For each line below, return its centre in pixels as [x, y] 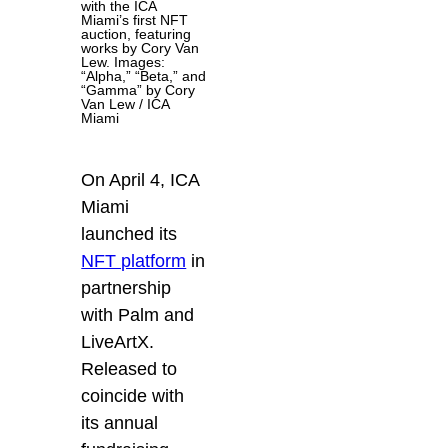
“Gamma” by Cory [138, 89]
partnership [126, 287]
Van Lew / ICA [125, 103]
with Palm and [138, 314]
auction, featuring [136, 33]
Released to [129, 368]
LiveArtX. [118, 341]
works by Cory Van [140, 47]
